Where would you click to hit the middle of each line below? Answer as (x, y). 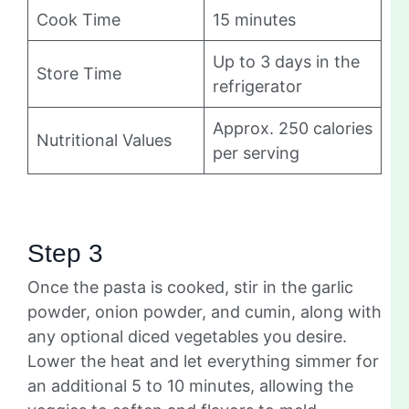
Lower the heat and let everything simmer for (203, 361)
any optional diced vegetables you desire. (187, 336)
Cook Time (79, 19)
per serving (256, 152)
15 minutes (254, 19)
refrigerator (257, 86)
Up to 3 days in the (286, 61)
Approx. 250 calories (293, 128)
